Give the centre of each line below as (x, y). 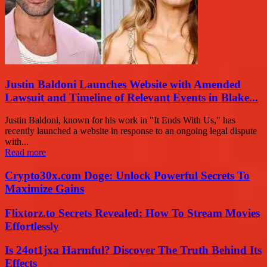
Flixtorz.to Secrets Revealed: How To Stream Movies (132, 213)
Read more (25, 153)
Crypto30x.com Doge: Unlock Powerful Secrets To (127, 176)
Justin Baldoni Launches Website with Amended (123, 84)
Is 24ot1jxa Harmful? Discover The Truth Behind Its (133, 250)
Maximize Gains (44, 189)
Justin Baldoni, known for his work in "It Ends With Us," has (120, 120)
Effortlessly (32, 226)
